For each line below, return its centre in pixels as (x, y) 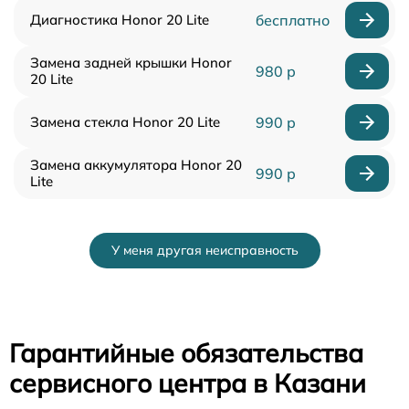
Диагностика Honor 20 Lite (120, 20)
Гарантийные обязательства (186, 353)
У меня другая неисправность (204, 250)
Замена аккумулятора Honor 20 (136, 165)
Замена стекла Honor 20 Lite (125, 122)
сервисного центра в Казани (188, 383)
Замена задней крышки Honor (131, 63)
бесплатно (292, 20)
